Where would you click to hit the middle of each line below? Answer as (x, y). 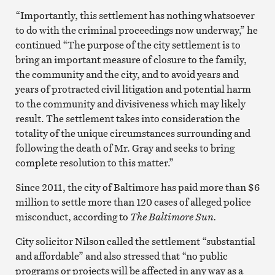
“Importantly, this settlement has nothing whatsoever (135, 15)
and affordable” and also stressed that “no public (121, 256)
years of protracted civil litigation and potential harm (133, 89)
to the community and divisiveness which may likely (130, 103)
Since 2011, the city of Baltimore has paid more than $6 (137, 187)
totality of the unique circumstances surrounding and (133, 133)
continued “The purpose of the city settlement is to (128, 45)
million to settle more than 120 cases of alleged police (133, 202)
